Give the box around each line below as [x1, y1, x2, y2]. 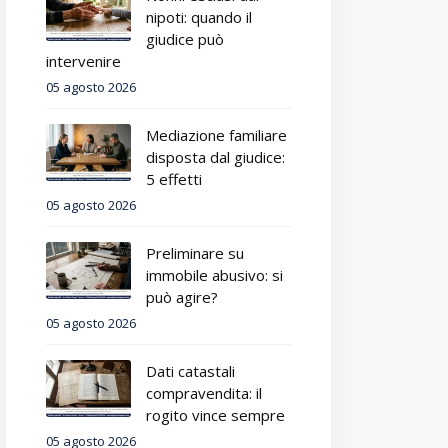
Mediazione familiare [146, 125, 287, 145]
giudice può [146, 29, 224, 49]
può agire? [146, 287, 218, 307]
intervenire [46, 51, 121, 71]
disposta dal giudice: [146, 147, 285, 167]
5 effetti [146, 169, 202, 189]
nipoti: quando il [146, 7, 252, 27]
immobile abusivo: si [146, 265, 283, 285]
